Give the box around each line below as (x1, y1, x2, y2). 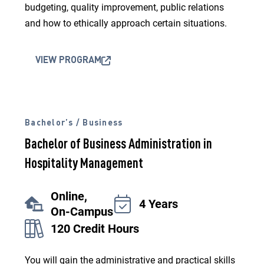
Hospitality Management (25, 157, 143, 171)
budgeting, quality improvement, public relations (25, 2, 224, 13)
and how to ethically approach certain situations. (25, 18, 227, 29)
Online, (51, 189, 87, 203)
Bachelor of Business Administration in (25, 138, 212, 152)
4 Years (139, 197, 178, 211)
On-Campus (51, 204, 113, 219)
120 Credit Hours (51, 222, 139, 236)
